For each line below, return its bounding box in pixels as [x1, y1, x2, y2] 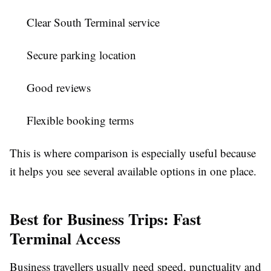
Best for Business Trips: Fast [10, 207, 201, 230]
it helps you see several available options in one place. [10, 163, 256, 178]
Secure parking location [27, 47, 136, 62]
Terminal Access [10, 226, 120, 250]
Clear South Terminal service [27, 14, 160, 30]
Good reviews [27, 79, 91, 95]
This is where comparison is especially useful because [10, 145, 256, 160]
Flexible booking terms [27, 112, 134, 128]
